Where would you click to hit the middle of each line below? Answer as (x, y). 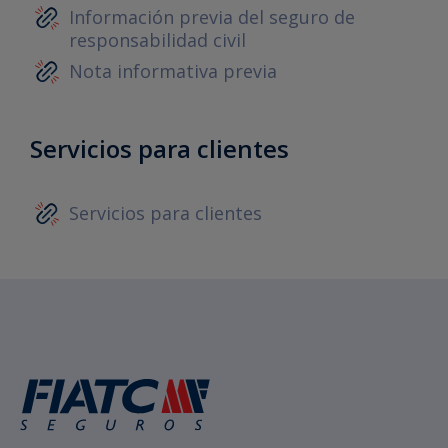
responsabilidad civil (157, 39)
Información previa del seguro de (212, 16)
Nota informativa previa (173, 70)
